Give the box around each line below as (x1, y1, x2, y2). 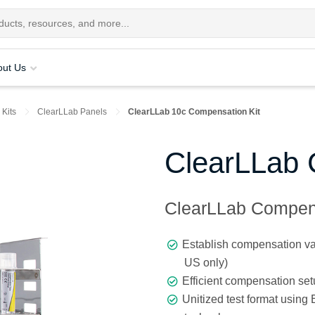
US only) (184, 257, 228, 269)
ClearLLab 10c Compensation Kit (128, 107, 260, 117)
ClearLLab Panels (37, 107, 107, 117)
